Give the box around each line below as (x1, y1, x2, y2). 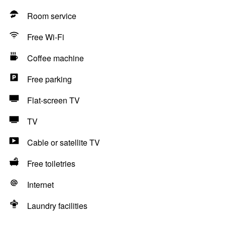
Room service (27, 10, 76, 22)
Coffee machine (27, 52, 84, 64)
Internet (27, 179, 54, 190)
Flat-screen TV (27, 94, 80, 106)
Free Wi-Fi (27, 31, 64, 43)
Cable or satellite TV (27, 137, 100, 148)
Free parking (27, 73, 72, 85)
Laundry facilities (27, 200, 87, 211)
